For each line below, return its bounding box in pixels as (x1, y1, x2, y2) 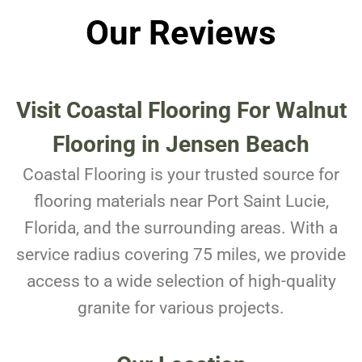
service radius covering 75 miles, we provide (16, 245, 346, 265)
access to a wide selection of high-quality (26, 271, 336, 292)
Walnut (275, 97, 347, 124)
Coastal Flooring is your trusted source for (23, 165, 339, 185)
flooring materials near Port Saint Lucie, (33, 192, 329, 212)
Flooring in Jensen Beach (53, 131, 309, 158)
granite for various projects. (78, 298, 284, 318)
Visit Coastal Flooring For (15, 97, 276, 124)
